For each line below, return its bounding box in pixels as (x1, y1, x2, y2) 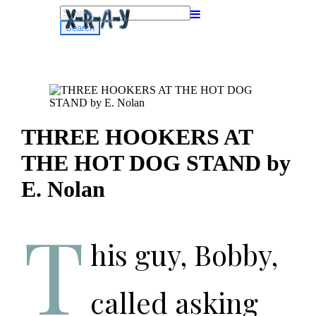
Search (59, 5, 90, 17)
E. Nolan (20, 176, 105, 202)
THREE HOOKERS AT (20, 124, 253, 150)
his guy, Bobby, (90, 236, 278, 274)
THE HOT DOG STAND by (20, 150, 291, 176)
